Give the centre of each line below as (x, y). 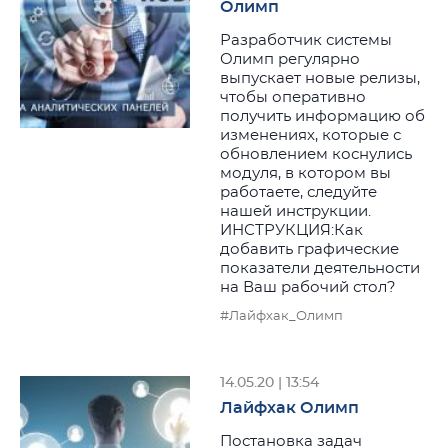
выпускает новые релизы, (320, 78)
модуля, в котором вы (305, 173)
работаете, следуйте (298, 192)
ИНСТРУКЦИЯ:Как (291, 230)
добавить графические (309, 249)
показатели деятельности (320, 268)
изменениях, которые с (310, 135)
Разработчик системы (306, 40)
